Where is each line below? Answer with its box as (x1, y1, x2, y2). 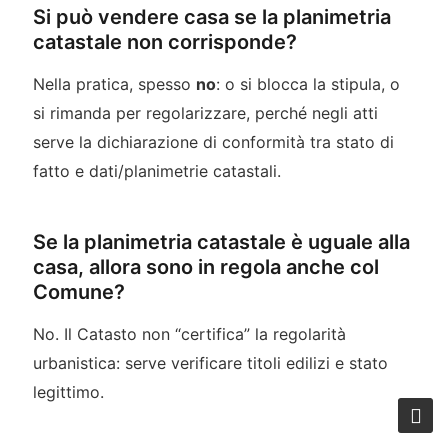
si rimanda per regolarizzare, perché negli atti (32, 102, 378, 123)
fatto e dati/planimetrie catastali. (32, 160, 281, 181)
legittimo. (32, 381, 104, 402)
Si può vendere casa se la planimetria (32, 4, 391, 29)
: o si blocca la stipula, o (215, 73, 400, 94)
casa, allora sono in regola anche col (32, 254, 379, 279)
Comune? (32, 279, 125, 304)
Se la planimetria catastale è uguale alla (32, 229, 410, 254)
